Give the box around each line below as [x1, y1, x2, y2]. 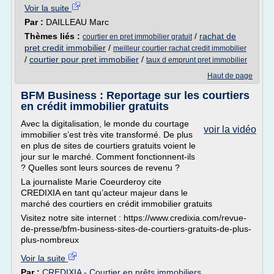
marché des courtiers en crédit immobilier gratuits [21, 199, 212, 209]
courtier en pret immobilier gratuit [83, 32, 192, 41]
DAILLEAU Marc [46, 17, 109, 27]
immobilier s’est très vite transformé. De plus [21, 130, 193, 139]
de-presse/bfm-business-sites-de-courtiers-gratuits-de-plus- [21, 224, 251, 234]
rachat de [199, 31, 236, 41]
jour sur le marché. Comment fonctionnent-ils [21, 152, 195, 161]
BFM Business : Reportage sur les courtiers [21, 89, 250, 102]
